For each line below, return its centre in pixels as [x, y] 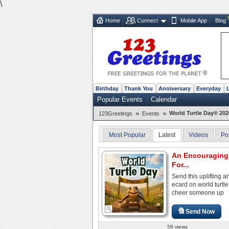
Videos [198, 135]
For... [180, 164]
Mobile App [193, 20]
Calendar [164, 99]
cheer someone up [198, 192]
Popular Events [120, 99]
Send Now [200, 211]
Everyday [209, 88]
